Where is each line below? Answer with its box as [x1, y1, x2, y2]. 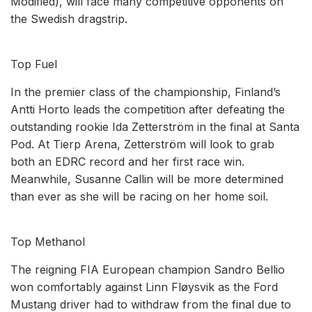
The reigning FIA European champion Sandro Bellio [10, 262, 285, 276]
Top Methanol [10, 234, 85, 249]
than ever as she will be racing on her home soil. [10, 189, 268, 203]
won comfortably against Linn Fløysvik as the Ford [10, 279, 278, 294]
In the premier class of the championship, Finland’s [10, 84, 281, 99]
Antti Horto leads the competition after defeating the [10, 102, 285, 116]
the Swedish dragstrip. [10, 11, 127, 26]
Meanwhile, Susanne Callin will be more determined [10, 171, 283, 186]
